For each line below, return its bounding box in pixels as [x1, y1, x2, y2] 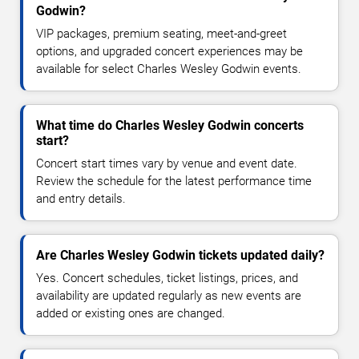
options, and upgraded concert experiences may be [36, 44, 303, 59]
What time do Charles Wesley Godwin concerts [36, 118, 304, 134]
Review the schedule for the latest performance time [36, 174, 312, 189]
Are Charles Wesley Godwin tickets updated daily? [36, 248, 325, 264]
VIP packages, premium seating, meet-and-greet [36, 26, 287, 42]
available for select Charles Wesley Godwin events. [36, 62, 301, 77]
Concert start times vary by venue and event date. [36, 156, 297, 171]
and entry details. [36, 192, 126, 207]
